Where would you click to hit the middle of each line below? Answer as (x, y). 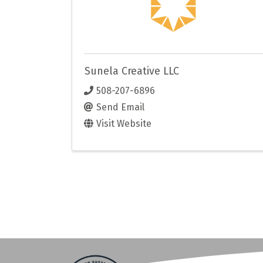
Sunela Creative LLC (132, 71)
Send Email (120, 107)
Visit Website (124, 123)
